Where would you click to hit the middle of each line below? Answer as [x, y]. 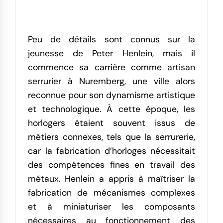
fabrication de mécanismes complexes [111, 192]
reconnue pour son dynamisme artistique [111, 95]
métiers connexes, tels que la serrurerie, [111, 137]
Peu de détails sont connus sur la [111, 39]
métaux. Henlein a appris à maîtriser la [111, 178]
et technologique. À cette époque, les [111, 109]
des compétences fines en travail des [111, 165]
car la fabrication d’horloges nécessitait [111, 151]
